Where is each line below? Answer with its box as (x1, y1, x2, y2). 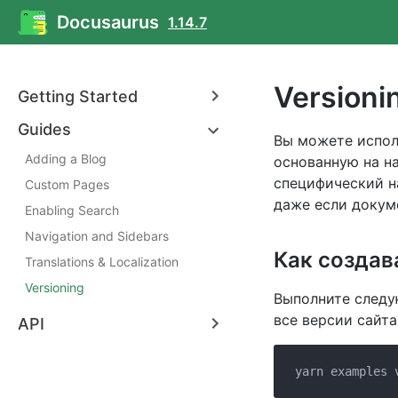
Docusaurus (57, 12, 159, 33)
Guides (18, 120, 71, 139)
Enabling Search (25, 203, 119, 218)
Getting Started (18, 87, 138, 106)
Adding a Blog (25, 151, 107, 166)
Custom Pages (25, 177, 109, 192)
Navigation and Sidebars (25, 228, 169, 243)
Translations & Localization (25, 254, 179, 269)
